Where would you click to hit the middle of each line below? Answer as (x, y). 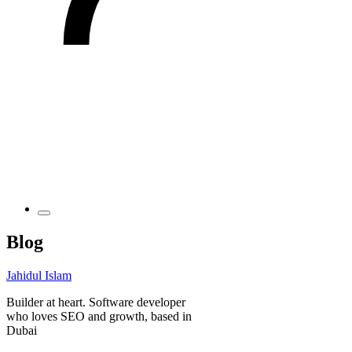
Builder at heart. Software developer (96, 302)
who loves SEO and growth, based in (99, 316)
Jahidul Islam (39, 275)
